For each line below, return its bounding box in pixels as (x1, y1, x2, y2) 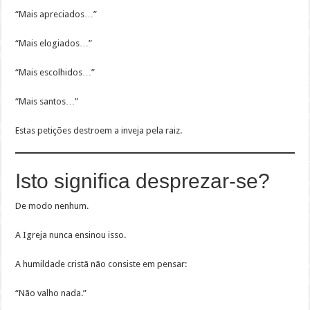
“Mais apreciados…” (15, 9, 98, 20)
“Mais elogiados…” (15, 38, 93, 49)
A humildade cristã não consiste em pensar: (15, 259, 188, 270)
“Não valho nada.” (15, 288, 87, 299)
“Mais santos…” (15, 96, 79, 107)
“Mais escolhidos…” (15, 67, 95, 78)
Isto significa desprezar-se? (15, 170, 271, 193)
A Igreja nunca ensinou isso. (15, 230, 127, 241)
